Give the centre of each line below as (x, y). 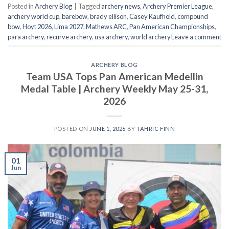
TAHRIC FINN (156, 128)
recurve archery (69, 37)
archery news (121, 6)
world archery (151, 37)
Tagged (90, 6)
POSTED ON (72, 128)
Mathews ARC (106, 26)
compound (193, 16)
